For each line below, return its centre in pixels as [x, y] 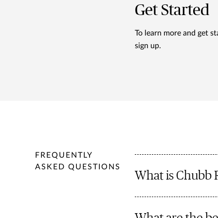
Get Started [172, 10]
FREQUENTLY [64, 155]
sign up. [148, 46]
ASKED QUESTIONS [78, 167]
